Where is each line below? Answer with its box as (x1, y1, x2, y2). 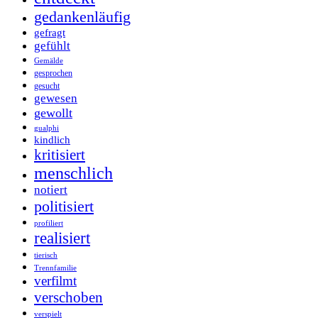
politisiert (34, 197, 94, 215)
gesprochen (34, 67, 72, 78)
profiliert (34, 219, 63, 227)
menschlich (34, 163, 113, 182)
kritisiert (34, 146, 85, 163)
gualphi (34, 124, 59, 132)
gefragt (34, 26, 65, 38)
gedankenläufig (34, 7, 131, 26)
